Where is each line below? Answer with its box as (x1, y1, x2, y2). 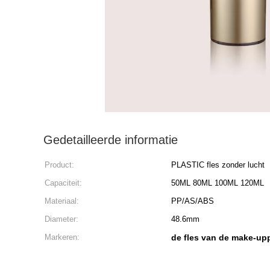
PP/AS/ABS (171, 196, 214, 206)
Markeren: (45, 233, 80, 242)
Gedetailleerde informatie (43, 133, 178, 146)
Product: (45, 160, 74, 169)
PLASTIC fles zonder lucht (171, 160, 265, 169)
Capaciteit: (45, 178, 82, 187)
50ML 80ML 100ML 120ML (171, 178, 264, 187)
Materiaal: (45, 196, 79, 206)
